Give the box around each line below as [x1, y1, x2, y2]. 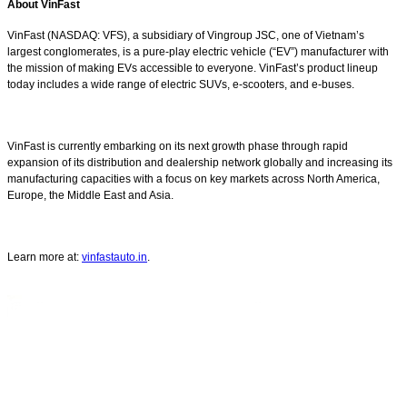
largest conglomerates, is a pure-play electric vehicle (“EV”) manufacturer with [7, 45, 389, 58]
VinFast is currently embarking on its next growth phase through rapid [7, 139, 348, 153]
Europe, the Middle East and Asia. [7, 188, 174, 202]
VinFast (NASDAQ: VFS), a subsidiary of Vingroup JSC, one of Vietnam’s [7, 28, 364, 42]
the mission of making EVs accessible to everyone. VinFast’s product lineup [7, 61, 378, 74]
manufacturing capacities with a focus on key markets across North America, [7, 172, 380, 185]
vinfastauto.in [82, 250, 147, 263]
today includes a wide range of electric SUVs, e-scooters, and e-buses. [7, 77, 354, 91]
